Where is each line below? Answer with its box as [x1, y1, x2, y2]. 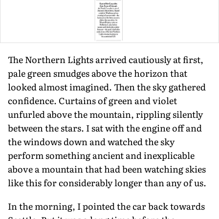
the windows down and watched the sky [8, 135, 175, 149]
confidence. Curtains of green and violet [8, 94, 177, 108]
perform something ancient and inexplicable [8, 149, 195, 162]
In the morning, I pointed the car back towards [8, 199, 205, 213]
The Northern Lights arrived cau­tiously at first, [8, 53, 203, 66]
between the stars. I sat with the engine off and [8, 121, 202, 135]
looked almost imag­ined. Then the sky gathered [8, 80, 206, 94]
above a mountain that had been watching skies [8, 162, 206, 176]
